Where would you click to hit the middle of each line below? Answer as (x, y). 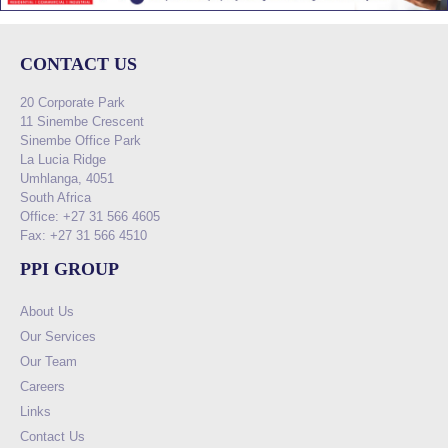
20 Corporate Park (72, 103)
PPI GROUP (69, 269)
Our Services (58, 336)
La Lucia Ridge (63, 160)
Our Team (48, 361)
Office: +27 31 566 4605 (90, 217)
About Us (47, 311)
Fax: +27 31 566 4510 (83, 236)
